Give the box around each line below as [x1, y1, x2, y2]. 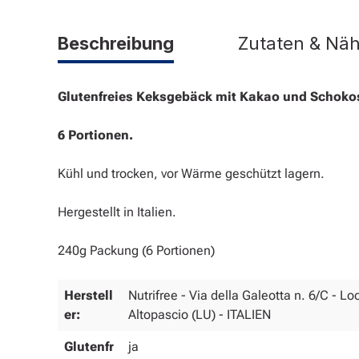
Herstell [64, 287, 113, 303]
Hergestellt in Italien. [58, 204, 176, 220]
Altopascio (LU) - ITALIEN [128, 306, 271, 322]
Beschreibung [58, 32, 174, 54]
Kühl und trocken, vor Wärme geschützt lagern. [58, 165, 325, 181]
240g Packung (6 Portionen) [58, 242, 215, 258]
